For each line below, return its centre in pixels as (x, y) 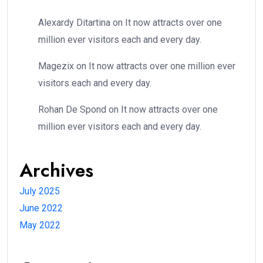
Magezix (56, 66)
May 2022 (40, 225)
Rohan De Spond (72, 110)
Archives (56, 171)
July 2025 (40, 191)
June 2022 (41, 208)
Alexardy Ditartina (74, 23)
